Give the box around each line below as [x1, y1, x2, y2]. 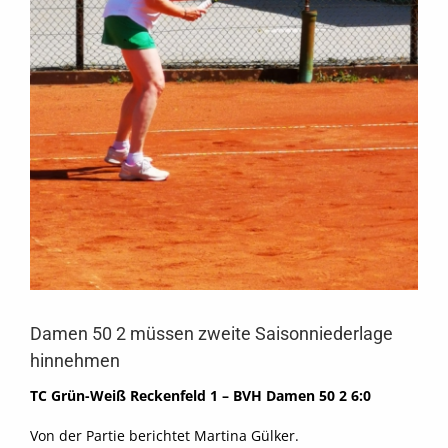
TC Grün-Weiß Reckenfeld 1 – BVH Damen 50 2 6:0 [30, 386, 371, 406]
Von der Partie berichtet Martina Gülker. [30, 426, 299, 446]
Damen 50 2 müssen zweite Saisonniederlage [30, 323, 393, 344]
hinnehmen [30, 350, 120, 371]
